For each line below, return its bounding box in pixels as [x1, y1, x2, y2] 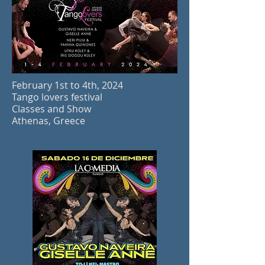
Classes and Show [12, 102, 91, 115]
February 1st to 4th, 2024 [12, 79, 123, 92]
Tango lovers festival [12, 91, 102, 104]
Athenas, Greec [12, 114, 80, 127]
